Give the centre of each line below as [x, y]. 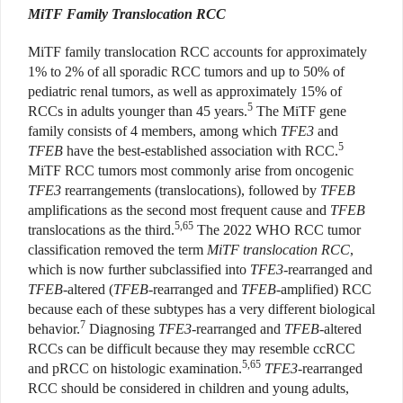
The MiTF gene [300, 112]
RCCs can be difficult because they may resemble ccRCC [192, 349]
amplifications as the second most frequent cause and [179, 210]
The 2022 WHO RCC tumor [277, 230]
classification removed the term [117, 250]
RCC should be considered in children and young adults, [188, 389]
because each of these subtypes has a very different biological [201, 309]
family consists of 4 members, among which [154, 131]
